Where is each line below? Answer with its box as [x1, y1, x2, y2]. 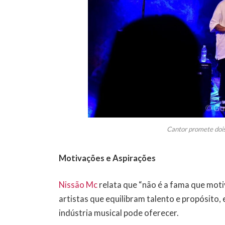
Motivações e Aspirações [59, 153, 156, 163]
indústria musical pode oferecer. [59, 208, 179, 218]
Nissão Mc [59, 180, 98, 190]
